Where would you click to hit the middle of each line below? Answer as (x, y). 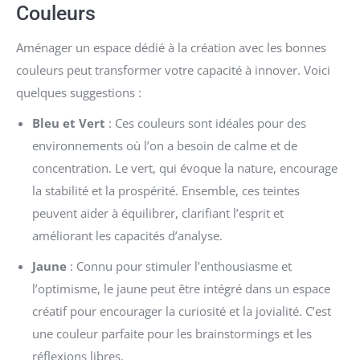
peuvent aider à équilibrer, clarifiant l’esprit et (158, 213)
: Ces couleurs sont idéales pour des (206, 123)
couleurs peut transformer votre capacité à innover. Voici (173, 70)
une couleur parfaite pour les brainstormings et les (172, 333)
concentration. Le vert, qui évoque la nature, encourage (185, 168)
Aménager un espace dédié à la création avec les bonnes (171, 47)
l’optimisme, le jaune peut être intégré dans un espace (181, 288)
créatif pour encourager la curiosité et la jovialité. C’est (182, 311)
